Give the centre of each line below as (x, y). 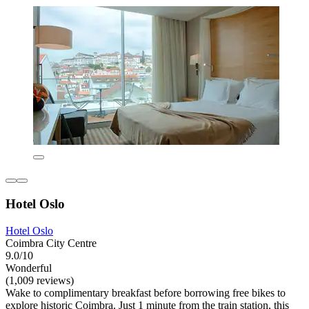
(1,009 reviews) (40, 280)
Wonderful (29, 268)
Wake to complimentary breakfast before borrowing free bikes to (146, 292)
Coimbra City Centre (51, 243)
